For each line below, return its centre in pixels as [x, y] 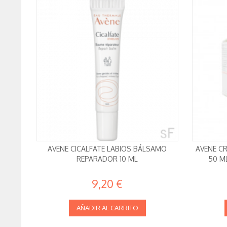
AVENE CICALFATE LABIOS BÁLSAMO [107, 149]
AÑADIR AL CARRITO [107, 208]
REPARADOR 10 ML [107, 159]
